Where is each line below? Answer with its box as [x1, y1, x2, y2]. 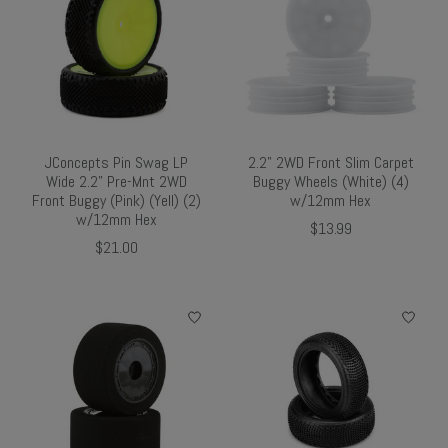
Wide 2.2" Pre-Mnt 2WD [46, 170, 188, 192]
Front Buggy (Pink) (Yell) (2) [32, 189, 202, 211]
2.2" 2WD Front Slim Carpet [247, 151, 414, 173]
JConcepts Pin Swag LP [45, 151, 189, 173]
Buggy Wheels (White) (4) [252, 170, 409, 192]
